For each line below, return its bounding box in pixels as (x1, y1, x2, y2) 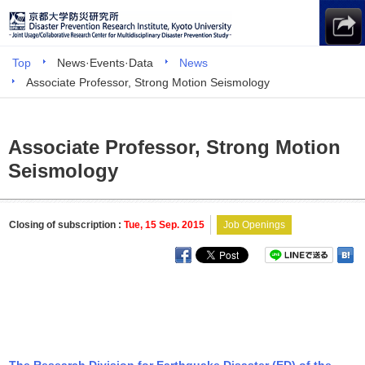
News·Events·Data (57, 56, 153, 69)
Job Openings (223, 219, 286, 231)
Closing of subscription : (9, 219, 125, 231)
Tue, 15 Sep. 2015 (124, 219, 205, 231)
